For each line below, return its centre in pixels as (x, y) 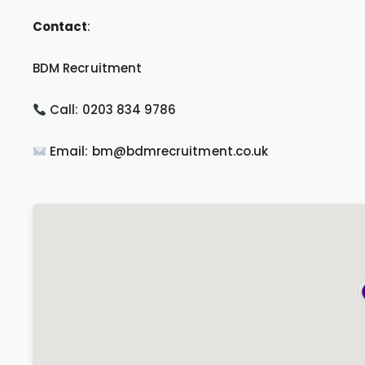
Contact (60, 26)
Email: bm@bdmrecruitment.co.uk (158, 151)
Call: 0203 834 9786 (112, 110)
